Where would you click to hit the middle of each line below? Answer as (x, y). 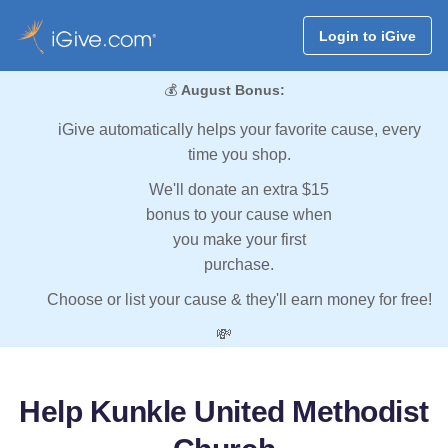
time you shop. (239, 155)
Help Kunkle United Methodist (224, 412)
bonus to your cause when (239, 215)
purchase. (239, 265)
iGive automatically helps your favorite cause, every (239, 130)
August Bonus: (232, 90)
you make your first (239, 240)
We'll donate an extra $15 (239, 190)
